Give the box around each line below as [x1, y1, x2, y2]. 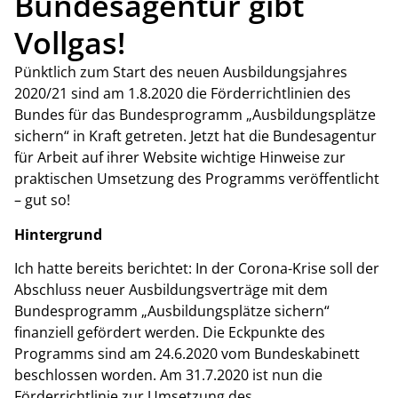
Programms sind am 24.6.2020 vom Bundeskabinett [14, 343, 360, 363]
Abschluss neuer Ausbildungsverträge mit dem [14, 279, 328, 299]
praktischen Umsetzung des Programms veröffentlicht [14, 169, 379, 189]
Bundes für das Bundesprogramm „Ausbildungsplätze [14, 105, 376, 125]
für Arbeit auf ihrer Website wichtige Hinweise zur [14, 147, 346, 168]
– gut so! [14, 190, 70, 211]
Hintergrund [14, 224, 102, 244]
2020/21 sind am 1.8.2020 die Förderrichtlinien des [14, 84, 351, 104]
